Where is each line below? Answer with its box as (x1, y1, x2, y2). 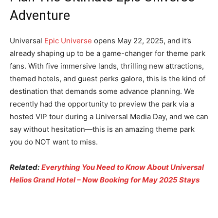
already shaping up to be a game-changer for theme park (10, 48, 205, 58)
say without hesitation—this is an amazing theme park (10, 124, 195, 134)
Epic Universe (44, 36, 92, 45)
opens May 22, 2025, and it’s (92, 36, 191, 45)
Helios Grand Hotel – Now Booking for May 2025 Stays (10, 175, 200, 184)
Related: (10, 162, 39, 172)
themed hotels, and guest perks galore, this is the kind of (10, 73, 205, 83)
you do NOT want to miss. (10, 137, 98, 146)
